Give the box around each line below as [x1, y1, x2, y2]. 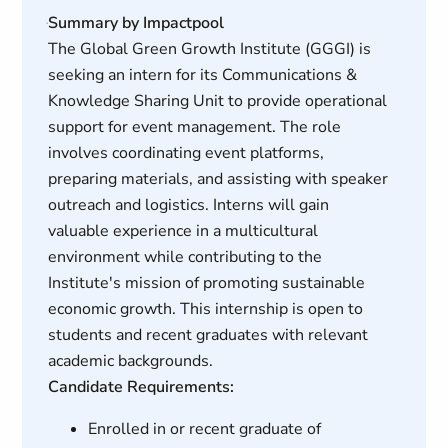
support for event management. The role [47, 116, 341, 138]
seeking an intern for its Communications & [47, 64, 357, 86]
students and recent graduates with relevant [47, 324, 368, 346]
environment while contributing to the [47, 246, 322, 268]
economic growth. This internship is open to [47, 298, 363, 320]
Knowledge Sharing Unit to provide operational [47, 90, 387, 112]
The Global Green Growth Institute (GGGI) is [47, 38, 371, 60]
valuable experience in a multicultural [47, 220, 318, 242]
